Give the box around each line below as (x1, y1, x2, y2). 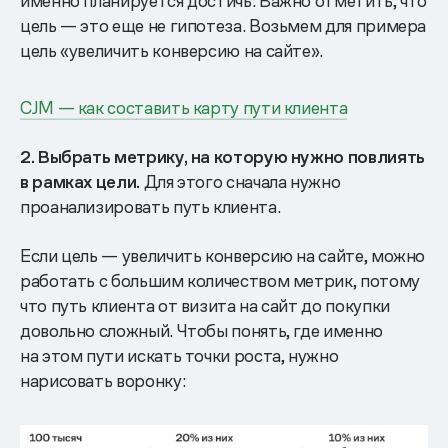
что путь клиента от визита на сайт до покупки (20, 293, 390, 317)
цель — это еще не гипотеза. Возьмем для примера (20, 13, 427, 37)
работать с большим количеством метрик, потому (20, 268, 420, 292)
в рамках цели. (20, 169, 140, 193)
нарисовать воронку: (20, 368, 186, 392)
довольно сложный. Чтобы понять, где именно (20, 318, 383, 342)
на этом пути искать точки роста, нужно (20, 343, 339, 367)
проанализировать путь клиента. (20, 194, 281, 218)
